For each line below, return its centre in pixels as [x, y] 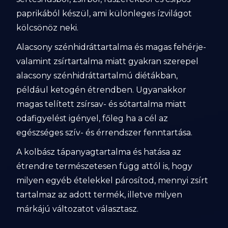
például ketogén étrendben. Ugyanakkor [102, 90]
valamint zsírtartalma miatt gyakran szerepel [108, 61]
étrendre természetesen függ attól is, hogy [105, 166]
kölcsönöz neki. [48, 28]
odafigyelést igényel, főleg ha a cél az [92, 118]
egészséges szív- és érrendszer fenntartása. [105, 133]
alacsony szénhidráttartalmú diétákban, [97, 76]
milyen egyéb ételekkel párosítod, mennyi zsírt [112, 180]
